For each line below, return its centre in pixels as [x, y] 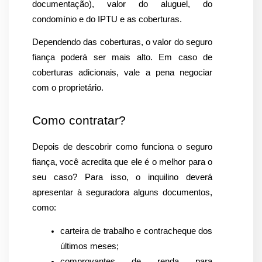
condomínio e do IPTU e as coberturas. [107, 19]
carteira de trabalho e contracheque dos [136, 231]
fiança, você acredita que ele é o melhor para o [122, 162]
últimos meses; [89, 246]
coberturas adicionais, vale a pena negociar [122, 73]
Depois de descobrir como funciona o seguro [122, 147]
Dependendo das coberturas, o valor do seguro [122, 42]
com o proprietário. [68, 88]
